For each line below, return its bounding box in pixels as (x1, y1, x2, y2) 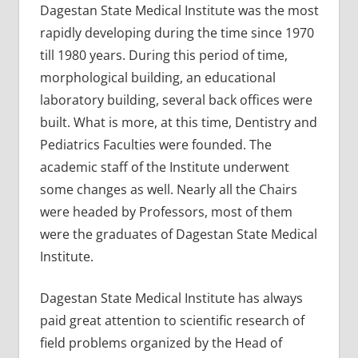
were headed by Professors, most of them (39, 202, 292, 221)
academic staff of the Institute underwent (39, 157, 289, 176)
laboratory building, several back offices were (39, 90, 312, 109)
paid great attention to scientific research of (39, 311, 304, 329)
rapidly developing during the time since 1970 (39, 23, 314, 42)
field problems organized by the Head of (39, 333, 282, 352)
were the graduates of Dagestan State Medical (39, 225, 317, 243)
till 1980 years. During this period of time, (39, 46, 288, 64)
